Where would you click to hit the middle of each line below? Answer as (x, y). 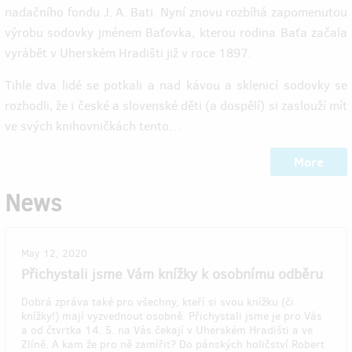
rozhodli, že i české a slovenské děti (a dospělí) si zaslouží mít (176, 105)
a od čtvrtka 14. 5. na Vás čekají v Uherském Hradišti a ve (167, 330)
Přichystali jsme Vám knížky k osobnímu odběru (172, 274)
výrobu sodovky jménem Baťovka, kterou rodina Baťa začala (176, 32)
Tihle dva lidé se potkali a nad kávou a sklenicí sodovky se (176, 85)
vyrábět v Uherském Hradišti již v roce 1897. (128, 53)
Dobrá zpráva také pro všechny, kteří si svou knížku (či (158, 302)
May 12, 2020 (54, 253)
